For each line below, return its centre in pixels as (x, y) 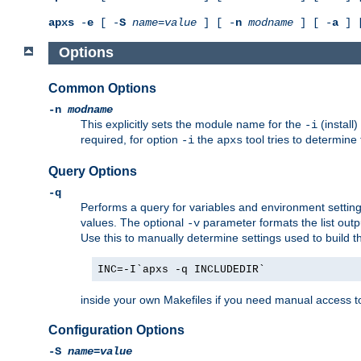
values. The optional (134, 222)
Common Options (102, 88)
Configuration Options (116, 330)
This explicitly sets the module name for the (193, 124)
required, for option (131, 139)
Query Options (93, 171)
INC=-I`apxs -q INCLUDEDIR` (181, 269)
